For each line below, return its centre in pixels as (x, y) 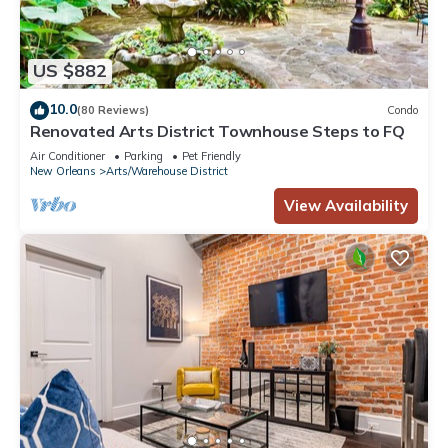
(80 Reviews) (113, 110)
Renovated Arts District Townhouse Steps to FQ (217, 130)
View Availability (346, 205)
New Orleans (63, 170)
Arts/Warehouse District (167, 170)
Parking (143, 155)
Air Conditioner (67, 155)
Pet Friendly (211, 155)
